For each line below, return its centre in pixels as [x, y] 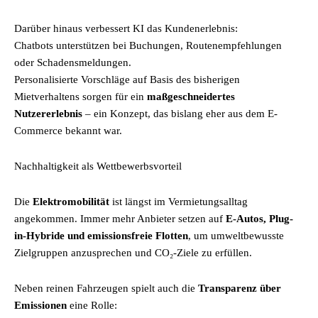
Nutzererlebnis [48, 114]
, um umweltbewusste [236, 236]
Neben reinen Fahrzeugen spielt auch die [106, 288]
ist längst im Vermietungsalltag [179, 202]
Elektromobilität [71, 202]
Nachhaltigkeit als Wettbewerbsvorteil [98, 166]
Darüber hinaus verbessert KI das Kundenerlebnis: [126, 28]
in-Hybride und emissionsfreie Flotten [101, 236]
